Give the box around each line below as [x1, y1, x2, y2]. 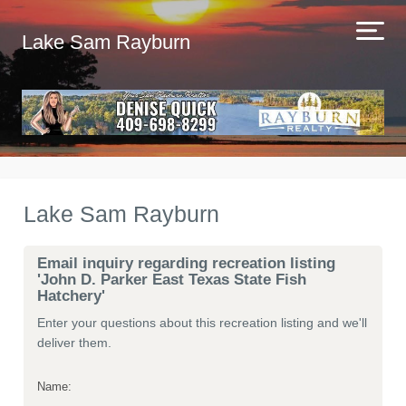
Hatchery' [37, 287, 105, 304]
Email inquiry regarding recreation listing [37, 255, 335, 272]
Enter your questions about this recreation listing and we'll [37, 315, 367, 330]
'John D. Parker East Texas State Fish [37, 271, 306, 288]
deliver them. [37, 335, 111, 350]
